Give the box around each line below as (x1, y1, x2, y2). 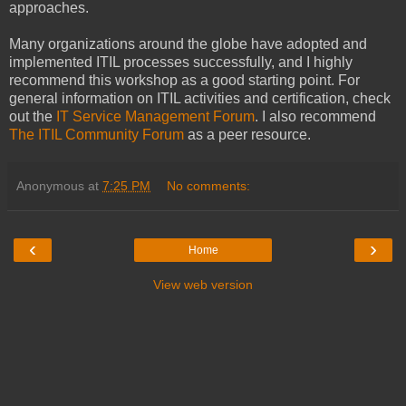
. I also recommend (255, 108, 376, 124)
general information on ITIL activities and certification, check (9, 90, 391, 106)
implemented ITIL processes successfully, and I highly (9, 53, 353, 70)
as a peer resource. (184, 126, 311, 142)
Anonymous (16, 178, 84, 193)
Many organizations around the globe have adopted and (9, 35, 367, 52)
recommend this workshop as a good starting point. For (9, 72, 360, 88)
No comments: (167, 178, 251, 193)
